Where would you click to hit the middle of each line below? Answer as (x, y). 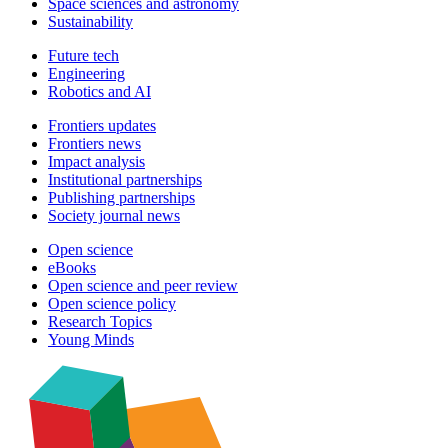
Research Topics (100, 322)
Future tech (83, 56)
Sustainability (90, 22)
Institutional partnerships (125, 180)
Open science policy (112, 304)
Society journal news (114, 216)
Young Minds (91, 340)
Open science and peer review (143, 286)
